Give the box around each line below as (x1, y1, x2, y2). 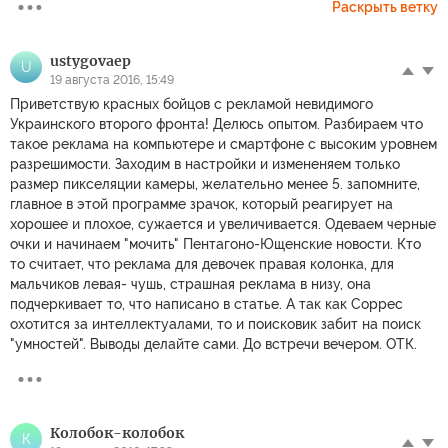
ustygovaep (50, 52, 131, 71)
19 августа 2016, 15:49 (50, 73, 174, 88)
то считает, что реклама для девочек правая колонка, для (10, 256, 394, 273)
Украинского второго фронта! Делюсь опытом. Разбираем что (10, 116, 423, 133)
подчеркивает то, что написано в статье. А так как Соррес (10, 296, 403, 313)
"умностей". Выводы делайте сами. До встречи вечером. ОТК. (10, 336, 417, 353)
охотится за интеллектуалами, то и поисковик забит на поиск (10, 316, 421, 333)
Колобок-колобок (50, 424, 184, 443)
